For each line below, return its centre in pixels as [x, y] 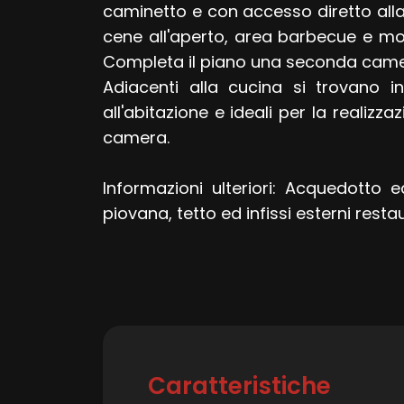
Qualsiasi [75, 246]
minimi [54, 197]
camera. [136, 138]
